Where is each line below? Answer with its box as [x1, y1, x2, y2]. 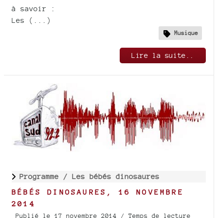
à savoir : [12, 4, 55, 13]
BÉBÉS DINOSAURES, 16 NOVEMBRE [12, 187, 184, 196]
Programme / [19, 172, 72, 181]
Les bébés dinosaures [72, 172, 160, 181]
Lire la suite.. [131, 51, 194, 60]
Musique [174, 29, 198, 37]
